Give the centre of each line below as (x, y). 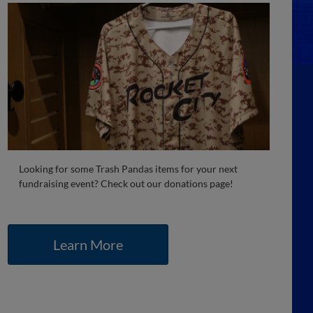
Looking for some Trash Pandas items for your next (129, 168)
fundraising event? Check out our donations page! (126, 183)
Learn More (88, 244)
